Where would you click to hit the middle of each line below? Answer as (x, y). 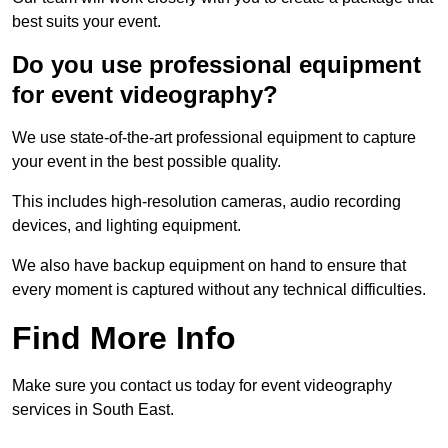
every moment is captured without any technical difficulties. (219, 289)
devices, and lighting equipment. (126, 225)
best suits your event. (86, 21)
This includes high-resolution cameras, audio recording (206, 201)
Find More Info (124, 338)
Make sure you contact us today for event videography (202, 385)
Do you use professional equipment (216, 64)
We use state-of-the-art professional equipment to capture (214, 137)
